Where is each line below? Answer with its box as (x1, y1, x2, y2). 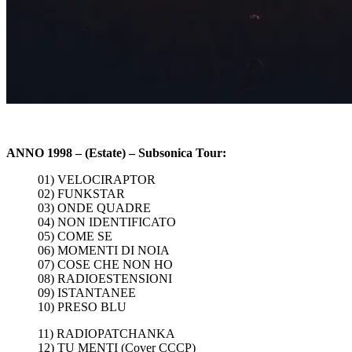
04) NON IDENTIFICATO (38, 214, 176, 229)
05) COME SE (38, 229, 112, 243)
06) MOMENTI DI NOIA (38, 243, 170, 257)
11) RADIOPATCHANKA (38, 326, 175, 340)
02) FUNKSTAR (38, 186, 125, 200)
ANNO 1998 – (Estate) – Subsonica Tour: (6, 145, 226, 159)
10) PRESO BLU (38, 299, 126, 313)
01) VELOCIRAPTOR (38, 172, 156, 186)
